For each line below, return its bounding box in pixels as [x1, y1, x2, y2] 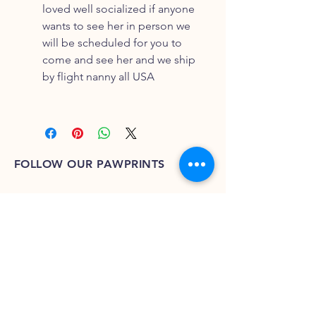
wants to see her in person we [42, 19, 190, 32]
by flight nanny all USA [42, 70, 157, 83]
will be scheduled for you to [42, 36, 182, 49]
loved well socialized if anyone [42, 2, 195, 16]
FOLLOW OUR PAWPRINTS [14, 157, 165, 171]
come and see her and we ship [42, 53, 195, 66]
